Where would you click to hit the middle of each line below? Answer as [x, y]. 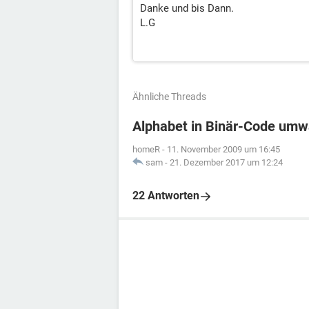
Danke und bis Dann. [187, 8]
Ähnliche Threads [169, 97]
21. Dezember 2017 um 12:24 [226, 162]
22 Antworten [166, 196]
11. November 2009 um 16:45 [223, 149]
